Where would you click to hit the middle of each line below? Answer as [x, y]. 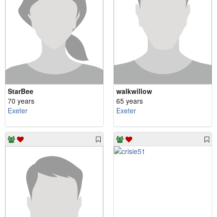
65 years [130, 101]
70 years [21, 101]
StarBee [21, 91]
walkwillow [134, 91]
